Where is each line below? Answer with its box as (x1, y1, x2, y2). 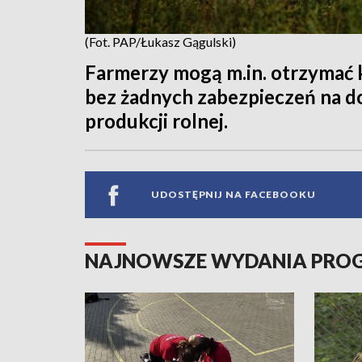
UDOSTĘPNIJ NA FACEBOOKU (151, 188, 316, 201)
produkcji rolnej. (85, 108, 228, 133)
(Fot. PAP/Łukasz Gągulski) (85, 33, 236, 49)
